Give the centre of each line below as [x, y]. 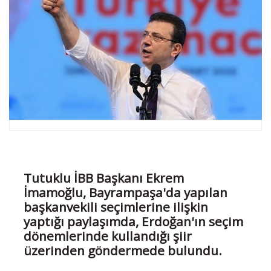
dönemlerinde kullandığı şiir [108, 236]
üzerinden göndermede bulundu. [123, 250]
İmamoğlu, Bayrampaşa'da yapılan [126, 192]
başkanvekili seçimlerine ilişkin [116, 207]
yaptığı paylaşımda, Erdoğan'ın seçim [133, 221]
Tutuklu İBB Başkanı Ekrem [104, 178]
